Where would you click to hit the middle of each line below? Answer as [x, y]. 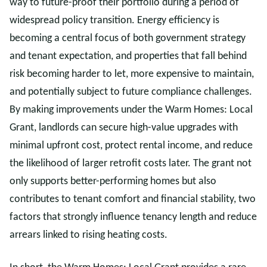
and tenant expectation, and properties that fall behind [128, 56]
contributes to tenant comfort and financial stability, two [133, 199]
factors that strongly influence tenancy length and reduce [133, 217]
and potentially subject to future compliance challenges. [131, 92]
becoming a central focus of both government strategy [128, 38]
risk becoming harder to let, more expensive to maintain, [132, 74]
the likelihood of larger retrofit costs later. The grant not [131, 164]
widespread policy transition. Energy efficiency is [114, 21]
